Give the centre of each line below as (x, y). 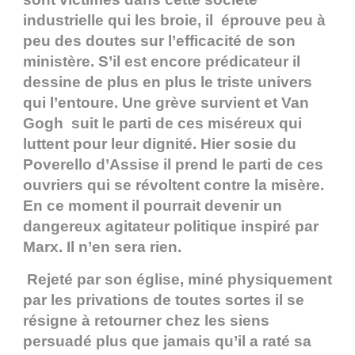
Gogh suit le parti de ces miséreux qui (162, 124)
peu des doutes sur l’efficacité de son (159, 41)
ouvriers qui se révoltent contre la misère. (174, 185)
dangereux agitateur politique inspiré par (171, 227)
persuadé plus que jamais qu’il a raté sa (167, 342)
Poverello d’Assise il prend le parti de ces (175, 165)
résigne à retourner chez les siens (146, 321)
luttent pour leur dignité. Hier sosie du (160, 144)
